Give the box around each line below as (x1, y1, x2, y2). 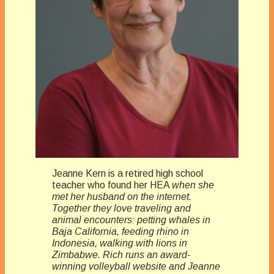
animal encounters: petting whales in (51, 214, 210, 225)
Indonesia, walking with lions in (51, 237, 187, 248)
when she (171, 179, 214, 190)
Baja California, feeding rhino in (51, 226, 189, 237)
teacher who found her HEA (51, 179, 172, 190)
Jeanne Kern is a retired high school (51, 168, 203, 179)
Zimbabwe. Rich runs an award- (51, 249, 190, 260)
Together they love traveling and (51, 202, 191, 213)
